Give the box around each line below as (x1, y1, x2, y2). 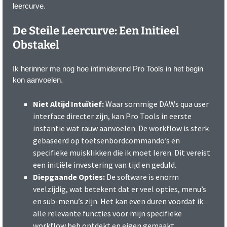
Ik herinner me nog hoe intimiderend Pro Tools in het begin (13, 64, 203, 73)
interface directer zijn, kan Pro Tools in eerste (33, 111, 192, 122)
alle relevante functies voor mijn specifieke (33, 208, 182, 219)
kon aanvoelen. (13, 75, 63, 85)
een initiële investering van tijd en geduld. (33, 160, 176, 170)
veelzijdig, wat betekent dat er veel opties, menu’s (33, 184, 206, 195)
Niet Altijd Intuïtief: (33, 99, 104, 109)
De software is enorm (105, 172, 179, 182)
